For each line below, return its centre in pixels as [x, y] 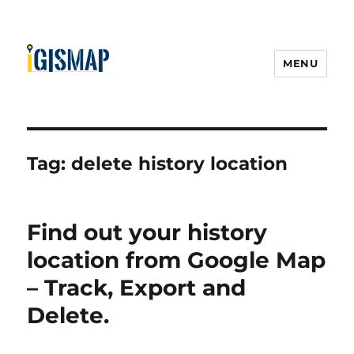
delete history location [180, 164]
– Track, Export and [137, 288]
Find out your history [147, 232]
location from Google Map [177, 260]
